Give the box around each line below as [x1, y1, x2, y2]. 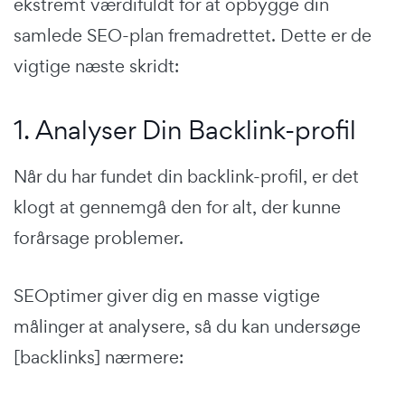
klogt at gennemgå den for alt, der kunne [14, 194, 341, 219]
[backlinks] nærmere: [14, 344, 184, 369]
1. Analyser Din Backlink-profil [14, 112, 356, 146]
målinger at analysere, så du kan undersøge [14, 314, 361, 338]
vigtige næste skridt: [14, 53, 179, 78]
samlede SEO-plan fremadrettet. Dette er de [14, 23, 372, 47]
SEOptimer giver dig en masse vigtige [14, 283, 320, 307]
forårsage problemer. [14, 225, 184, 250]
